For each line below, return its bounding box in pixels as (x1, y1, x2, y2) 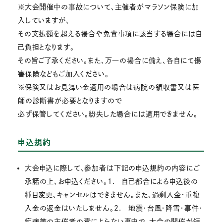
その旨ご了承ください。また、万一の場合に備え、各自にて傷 (17, 56, 202, 64)
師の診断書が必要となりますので (17, 97, 122, 104)
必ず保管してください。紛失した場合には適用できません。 (17, 110, 198, 117)
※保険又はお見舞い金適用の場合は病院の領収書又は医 (17, 83, 200, 91)
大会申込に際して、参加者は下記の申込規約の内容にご (24, 165, 200, 172)
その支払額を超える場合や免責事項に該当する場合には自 (17, 30, 202, 37)
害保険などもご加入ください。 (17, 70, 109, 77)
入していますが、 (17, 16, 70, 24)
